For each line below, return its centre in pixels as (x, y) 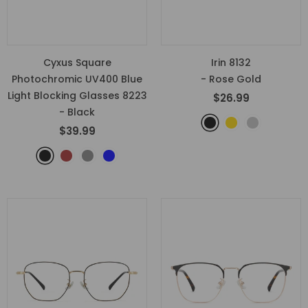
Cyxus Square (77, 63)
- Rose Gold (231, 79)
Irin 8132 (231, 63)
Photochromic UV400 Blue (77, 79)
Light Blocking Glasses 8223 (77, 96)
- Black (77, 112)
